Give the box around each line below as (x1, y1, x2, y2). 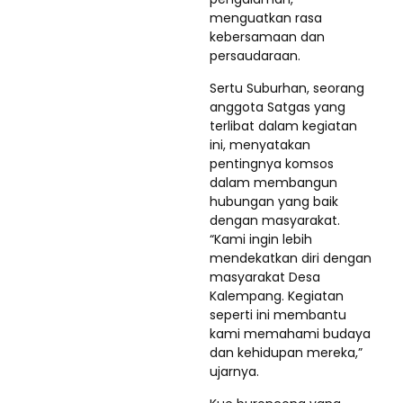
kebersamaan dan (210, 28, 325, 46)
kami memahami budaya (210, 325, 371, 343)
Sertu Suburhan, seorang (210, 79, 364, 97)
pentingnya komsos (210, 155, 334, 173)
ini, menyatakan (210, 136, 310, 154)
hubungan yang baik (210, 193, 338, 210)
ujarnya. (210, 363, 259, 381)
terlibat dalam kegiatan (210, 117, 357, 135)
